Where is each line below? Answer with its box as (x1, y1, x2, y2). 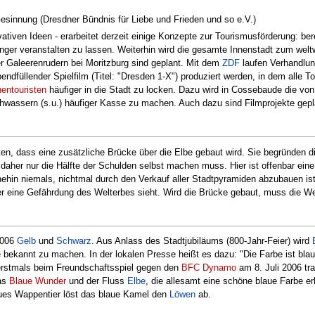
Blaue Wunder (9, 276, 66, 287)
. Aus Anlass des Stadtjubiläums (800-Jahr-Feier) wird (91, 236, 312, 247)
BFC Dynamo (181, 262, 236, 274)
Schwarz (56, 236, 91, 247)
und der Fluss (66, 276, 127, 287)
